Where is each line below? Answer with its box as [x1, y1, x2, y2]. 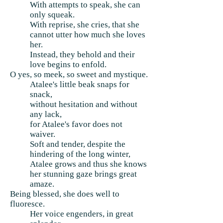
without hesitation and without [30, 100, 137, 109]
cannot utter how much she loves [30, 30, 145, 39]
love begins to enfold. [30, 60, 107, 69]
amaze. [30, 179, 54, 189]
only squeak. [30, 10, 75, 19]
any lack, [30, 110, 62, 119]
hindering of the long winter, [30, 149, 130, 159]
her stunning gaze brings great [30, 169, 137, 179]
